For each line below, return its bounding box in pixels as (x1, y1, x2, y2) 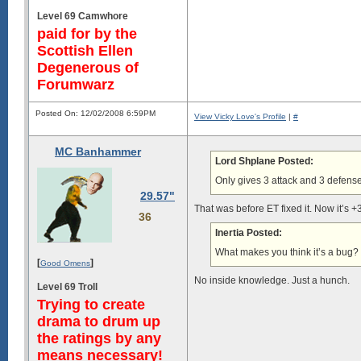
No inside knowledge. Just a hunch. (194, 275, 350, 286)
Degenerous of (37, 59, 139, 76)
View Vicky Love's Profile (194, 112, 286, 121)
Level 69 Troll (37, 280, 98, 293)
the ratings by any (37, 330, 161, 346)
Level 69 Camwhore (37, 10, 128, 22)
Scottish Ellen (37, 42, 133, 59)
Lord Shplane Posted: (215, 156, 313, 167)
